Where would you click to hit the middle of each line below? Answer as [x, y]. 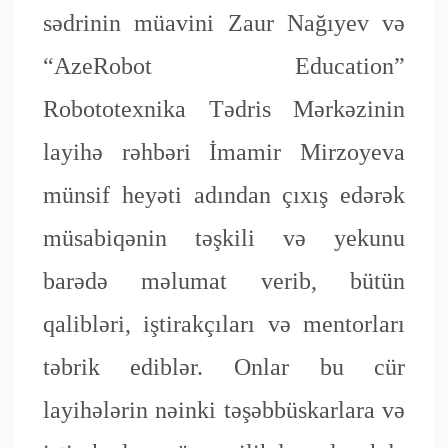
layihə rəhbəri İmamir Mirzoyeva [224, 152]
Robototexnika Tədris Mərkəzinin [224, 109]
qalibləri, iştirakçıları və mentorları [224, 324]
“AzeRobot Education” [224, 66]
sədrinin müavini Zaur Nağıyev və [224, 23]
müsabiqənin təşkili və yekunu [224, 238]
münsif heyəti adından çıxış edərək [224, 195]
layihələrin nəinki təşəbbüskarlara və [224, 410]
